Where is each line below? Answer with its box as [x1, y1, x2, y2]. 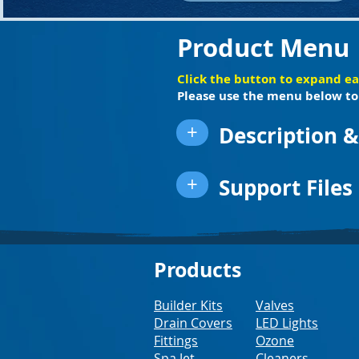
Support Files [219, 173, 353, 202]
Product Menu [177, 30, 349, 65]
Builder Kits [154, 296, 223, 314]
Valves [256, 296, 294, 314]
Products [154, 256, 241, 284]
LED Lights [256, 314, 318, 332]
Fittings [154, 332, 198, 349]
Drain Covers [154, 314, 232, 332]
